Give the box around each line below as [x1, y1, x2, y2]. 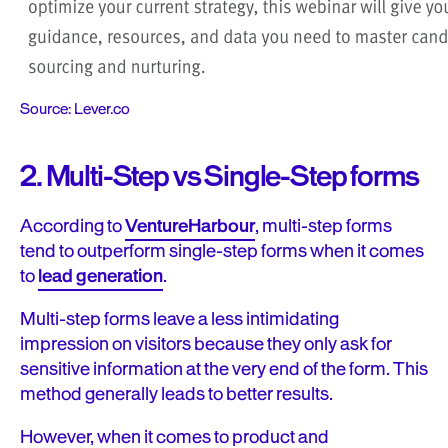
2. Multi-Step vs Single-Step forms [20, 157, 419, 197]
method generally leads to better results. [20, 381, 333, 408]
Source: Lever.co [20, 99, 130, 121]
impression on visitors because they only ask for [20, 331, 392, 358]
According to [20, 213, 125, 240]
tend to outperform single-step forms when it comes [20, 238, 424, 265]
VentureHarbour [125, 213, 255, 240]
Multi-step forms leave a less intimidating [20, 306, 339, 333]
